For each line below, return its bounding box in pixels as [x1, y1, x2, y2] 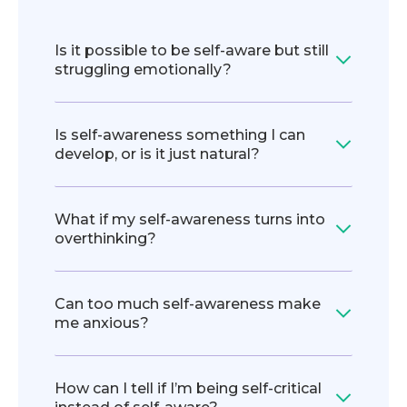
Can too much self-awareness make [55, 295, 321, 313]
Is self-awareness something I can [55, 126, 305, 144]
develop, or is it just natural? [55, 145, 260, 164]
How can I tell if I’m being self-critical [55, 380, 322, 398]
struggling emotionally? [55, 61, 232, 79]
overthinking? [55, 230, 156, 248]
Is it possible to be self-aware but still [55, 42, 329, 60]
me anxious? [55, 314, 149, 333]
